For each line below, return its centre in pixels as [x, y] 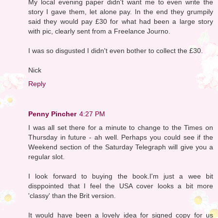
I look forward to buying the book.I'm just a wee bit [121, 176]
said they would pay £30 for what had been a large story [121, 21]
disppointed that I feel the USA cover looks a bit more [121, 186]
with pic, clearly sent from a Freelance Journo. [99, 31]
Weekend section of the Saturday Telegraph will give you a [121, 147]
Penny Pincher [52, 114]
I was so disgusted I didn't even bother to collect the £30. [116, 50]
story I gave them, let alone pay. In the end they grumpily [121, 11]
